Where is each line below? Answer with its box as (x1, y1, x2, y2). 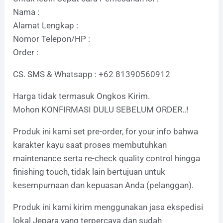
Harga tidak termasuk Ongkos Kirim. (13, 91, 150, 101)
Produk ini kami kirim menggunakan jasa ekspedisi (13, 202, 204, 212)
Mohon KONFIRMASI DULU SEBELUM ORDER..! (13, 104, 189, 114)
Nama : (13, 6, 40, 17)
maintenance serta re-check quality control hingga (13, 153, 201, 163)
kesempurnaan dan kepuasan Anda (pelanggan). (13, 180, 194, 190)
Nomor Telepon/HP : (13, 33, 91, 44)
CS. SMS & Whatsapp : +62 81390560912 (13, 69, 171, 79)
